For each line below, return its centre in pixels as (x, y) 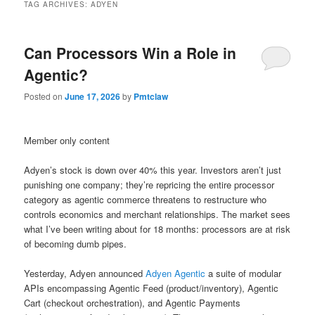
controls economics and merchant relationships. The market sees (157, 214)
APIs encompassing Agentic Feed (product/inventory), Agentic (152, 288)
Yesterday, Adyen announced (85, 273)
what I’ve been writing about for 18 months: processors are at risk (157, 229)
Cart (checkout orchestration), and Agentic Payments (133, 302)
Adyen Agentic (176, 273)
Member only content (67, 140)
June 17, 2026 (93, 97)
